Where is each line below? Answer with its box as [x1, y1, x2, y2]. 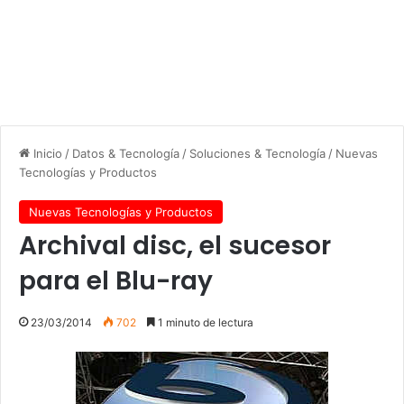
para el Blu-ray [19, 262, 213, 298]
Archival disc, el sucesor [19, 227, 331, 263]
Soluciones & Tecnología [189, 145, 326, 161]
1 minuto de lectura [155, 315, 253, 329]
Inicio [30, 145, 62, 161]
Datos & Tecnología [72, 145, 179, 161]
